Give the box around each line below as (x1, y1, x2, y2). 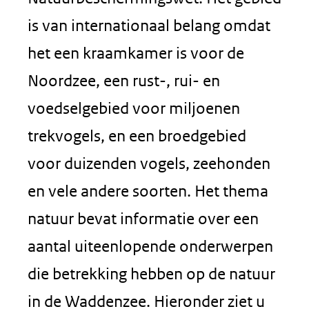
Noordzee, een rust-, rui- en (28, 71, 220, 90)
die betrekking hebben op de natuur (28, 264, 275, 283)
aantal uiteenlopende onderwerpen (28, 237, 273, 255)
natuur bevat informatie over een (28, 209, 259, 228)
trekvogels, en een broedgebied (28, 126, 246, 145)
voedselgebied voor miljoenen (28, 99, 240, 117)
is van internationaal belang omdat (28, 16, 270, 34)
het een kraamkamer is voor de (28, 43, 244, 62)
